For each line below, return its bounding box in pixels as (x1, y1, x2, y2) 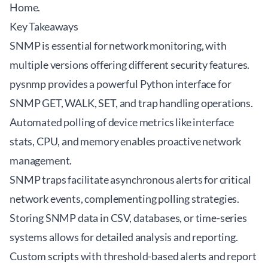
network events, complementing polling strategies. (10, 192, 240, 205)
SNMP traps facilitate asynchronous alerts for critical (10, 173, 251, 186)
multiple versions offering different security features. (10, 58, 250, 71)
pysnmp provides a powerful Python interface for (10, 77, 232, 90)
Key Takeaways (10, 20, 78, 33)
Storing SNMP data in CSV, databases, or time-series (10, 211, 247, 224)
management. (10, 154, 72, 167)
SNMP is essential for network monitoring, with (10, 39, 227, 52)
